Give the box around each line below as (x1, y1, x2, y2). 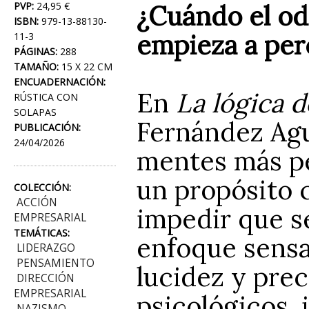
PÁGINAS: (14, 45, 57, 58)
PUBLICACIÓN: (14, 121, 81, 134)
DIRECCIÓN (17, 271, 74, 286)
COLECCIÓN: (14, 181, 71, 194)
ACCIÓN (17, 195, 57, 210)
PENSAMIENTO (17, 256, 94, 270)
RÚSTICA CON (14, 90, 78, 103)
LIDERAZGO (17, 241, 75, 255)
